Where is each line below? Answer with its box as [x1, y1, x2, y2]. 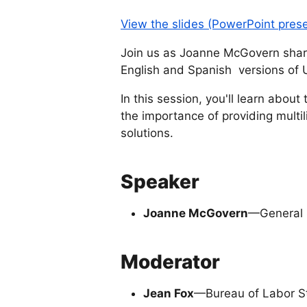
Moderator [121, 250, 220, 274]
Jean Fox [143, 286, 194, 301]
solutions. [121, 126, 173, 140]
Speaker [121, 170, 199, 194]
